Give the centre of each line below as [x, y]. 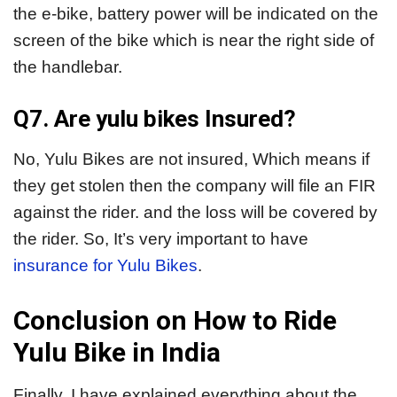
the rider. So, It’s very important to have [161, 239]
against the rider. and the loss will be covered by [195, 213]
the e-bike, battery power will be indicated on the [196, 13]
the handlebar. [68, 66]
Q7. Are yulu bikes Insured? [155, 119]
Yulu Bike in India [117, 352]
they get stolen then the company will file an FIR [195, 186]
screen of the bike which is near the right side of [194, 40]
